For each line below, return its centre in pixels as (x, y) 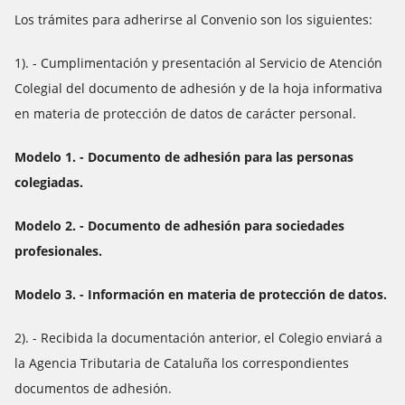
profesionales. (58, 251)
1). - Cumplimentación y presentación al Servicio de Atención (198, 63)
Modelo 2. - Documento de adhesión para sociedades (179, 226)
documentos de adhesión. (93, 388)
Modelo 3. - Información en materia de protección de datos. (201, 294)
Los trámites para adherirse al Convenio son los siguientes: (193, 19)
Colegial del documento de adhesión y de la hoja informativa (198, 88)
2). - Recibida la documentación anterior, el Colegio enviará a (198, 338)
